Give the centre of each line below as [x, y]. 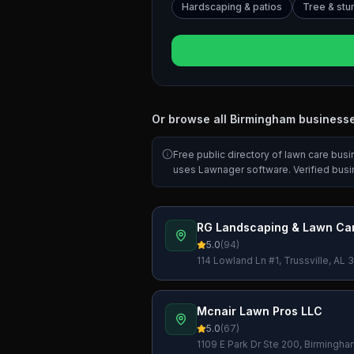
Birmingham [263, 119]
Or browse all [191, 119]
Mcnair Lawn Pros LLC [260, 311]
